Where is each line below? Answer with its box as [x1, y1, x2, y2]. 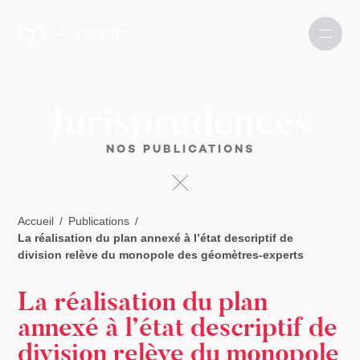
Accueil [18, 215, 55, 227]
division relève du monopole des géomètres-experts [18, 248, 305, 261]
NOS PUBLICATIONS [105, 142, 255, 155]
